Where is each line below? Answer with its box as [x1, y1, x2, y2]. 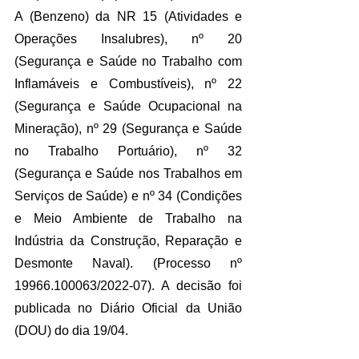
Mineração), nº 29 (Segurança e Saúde [14, 121, 242, 135]
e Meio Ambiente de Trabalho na [14, 211, 242, 225]
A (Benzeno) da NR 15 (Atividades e [14, 9, 242, 23]
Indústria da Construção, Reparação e [14, 233, 242, 248]
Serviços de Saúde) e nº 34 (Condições [14, 188, 242, 203]
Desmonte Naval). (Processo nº [14, 256, 242, 270]
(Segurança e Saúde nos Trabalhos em [14, 166, 242, 180]
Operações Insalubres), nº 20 [14, 31, 242, 46]
